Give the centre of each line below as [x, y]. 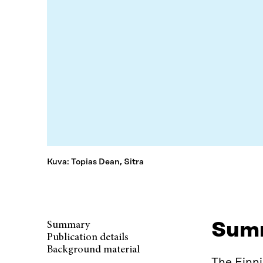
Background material [93, 250]
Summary [68, 225]
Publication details [88, 237]
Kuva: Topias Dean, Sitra [95, 161]
